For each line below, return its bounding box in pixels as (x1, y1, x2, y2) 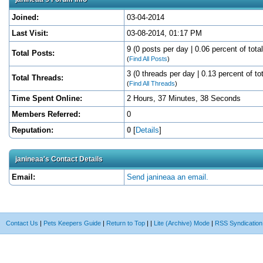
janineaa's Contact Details (15, 154, 103, 163)
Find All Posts (129, 55, 167, 62)
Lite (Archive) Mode (154, 219, 210, 227)
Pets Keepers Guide (43, 219, 101, 227)
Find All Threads (129, 79, 175, 87)
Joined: (12, 12, 39, 22)
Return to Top (106, 219, 145, 227)
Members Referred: (12, 109, 80, 119)
